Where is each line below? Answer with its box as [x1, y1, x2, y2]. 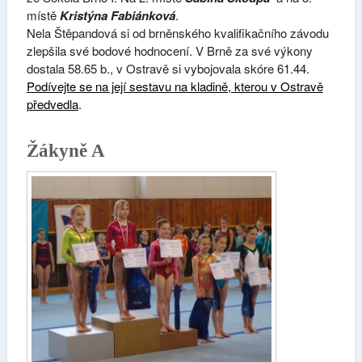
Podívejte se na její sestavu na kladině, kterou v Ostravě [26, 77, 323, 95]
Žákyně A [26, 141, 105, 162]
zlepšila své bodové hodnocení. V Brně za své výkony [26, 41, 313, 59]
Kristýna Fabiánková [59, 6, 175, 24]
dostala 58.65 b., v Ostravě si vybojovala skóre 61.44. [26, 59, 309, 77]
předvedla [26, 95, 78, 112]
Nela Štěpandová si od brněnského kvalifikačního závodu [26, 23, 329, 41]
